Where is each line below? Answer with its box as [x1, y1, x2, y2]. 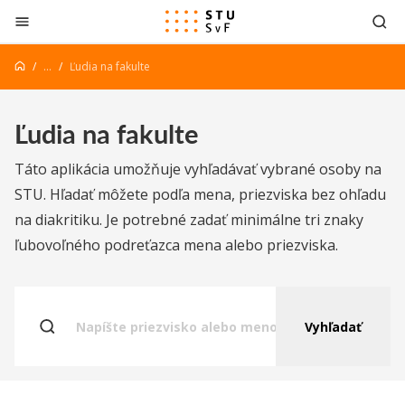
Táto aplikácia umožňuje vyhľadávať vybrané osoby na [14, 159, 381, 179]
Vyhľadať [305, 317, 362, 335]
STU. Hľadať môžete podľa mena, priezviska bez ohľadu [14, 184, 386, 204]
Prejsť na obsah [14, 7, 120, 27]
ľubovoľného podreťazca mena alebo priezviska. [14, 235, 338, 255]
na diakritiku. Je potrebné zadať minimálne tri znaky [14, 210, 363, 230]
